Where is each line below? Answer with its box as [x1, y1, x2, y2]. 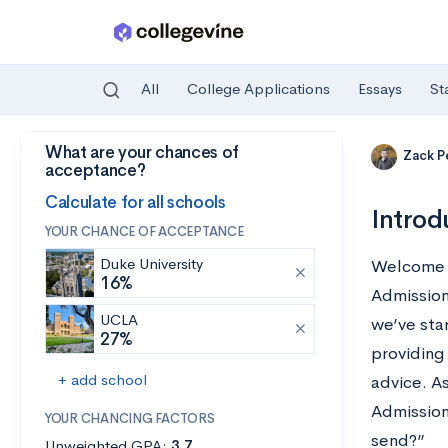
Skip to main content [21, 147, 162, 166]
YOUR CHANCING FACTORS [45, 410, 215, 427]
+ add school [58, 370, 147, 389]
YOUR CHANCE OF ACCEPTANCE [45, 223, 244, 240]
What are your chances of [45, 142, 239, 163]
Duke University [100, 254, 203, 273]
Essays [358, 79, 402, 99]
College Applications [187, 79, 330, 99]
